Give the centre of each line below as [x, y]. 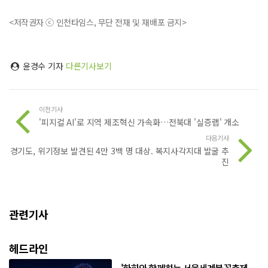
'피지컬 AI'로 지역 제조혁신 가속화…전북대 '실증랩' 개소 [139, 122]
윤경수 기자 [43, 66]
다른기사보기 [89, 66]
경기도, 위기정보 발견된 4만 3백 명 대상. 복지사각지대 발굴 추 [119, 150]
